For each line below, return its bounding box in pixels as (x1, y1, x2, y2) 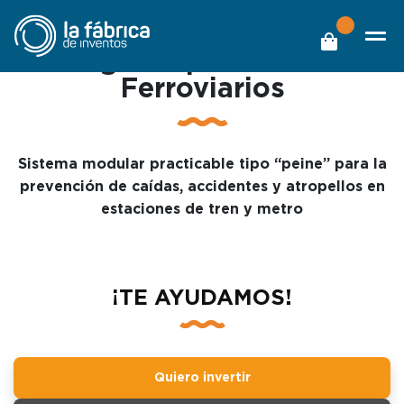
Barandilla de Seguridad (38, 22, 366, 49)
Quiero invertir (153, 371, 251, 384)
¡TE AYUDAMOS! (112, 288, 292, 309)
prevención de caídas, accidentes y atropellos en (19, 179, 385, 194)
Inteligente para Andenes (31, 49, 373, 76)
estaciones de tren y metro (101, 202, 303, 216)
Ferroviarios (119, 76, 285, 103)
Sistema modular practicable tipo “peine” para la (17, 157, 387, 171)
